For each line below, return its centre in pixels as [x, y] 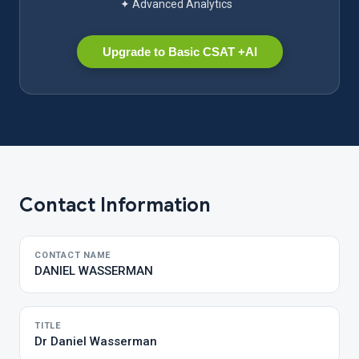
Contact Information [115, 205]
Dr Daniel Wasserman [96, 341]
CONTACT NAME [73, 255]
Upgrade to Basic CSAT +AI [179, 52]
